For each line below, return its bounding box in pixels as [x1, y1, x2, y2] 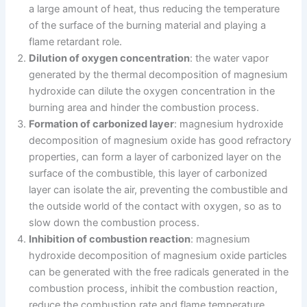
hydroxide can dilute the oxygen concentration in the [29, 84, 275, 97]
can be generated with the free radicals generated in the [29, 265, 289, 278]
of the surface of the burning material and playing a [29, 19, 267, 32]
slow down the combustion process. [29, 216, 200, 229]
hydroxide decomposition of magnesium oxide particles [29, 249, 288, 262]
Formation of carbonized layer [29, 117, 175, 130]
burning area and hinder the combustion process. [29, 101, 260, 114]
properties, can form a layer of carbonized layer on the [29, 150, 282, 163]
